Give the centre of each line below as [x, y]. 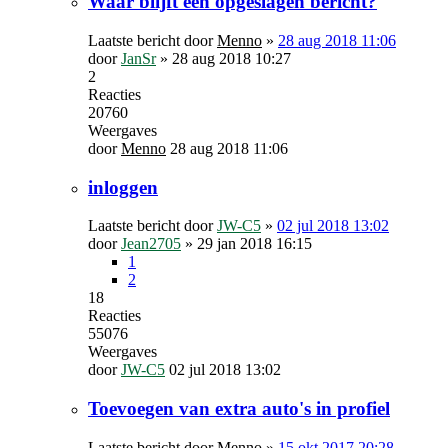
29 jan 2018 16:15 [254, 244]
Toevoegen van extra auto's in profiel [239, 408]
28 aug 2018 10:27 [231, 58]
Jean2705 [151, 244]
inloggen [123, 187]
